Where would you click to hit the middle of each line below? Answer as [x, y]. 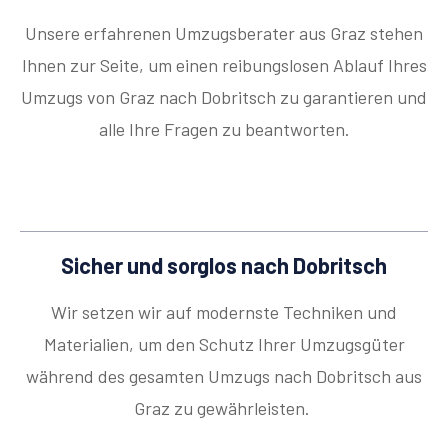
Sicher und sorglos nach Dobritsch [224, 265]
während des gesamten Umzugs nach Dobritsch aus [224, 376]
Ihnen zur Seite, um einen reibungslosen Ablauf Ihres [224, 65]
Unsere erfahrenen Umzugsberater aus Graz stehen [224, 33]
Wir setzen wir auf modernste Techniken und [224, 312]
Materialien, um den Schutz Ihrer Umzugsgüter [224, 344]
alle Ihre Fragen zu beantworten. [224, 129]
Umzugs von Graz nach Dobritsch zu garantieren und [224, 97]
